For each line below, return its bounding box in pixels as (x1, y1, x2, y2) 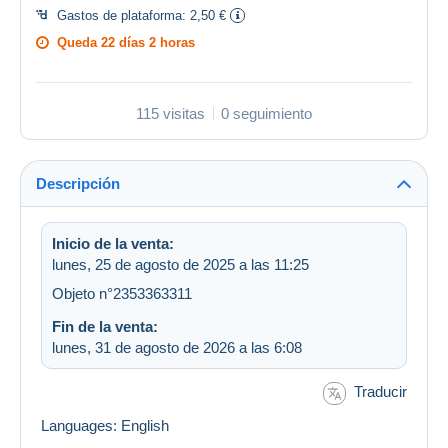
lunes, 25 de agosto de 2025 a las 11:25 (52, 255, 309, 273)
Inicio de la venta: (52, 234, 174, 252)
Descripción (36, 174, 120, 192)
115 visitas (136, 104, 205, 122)
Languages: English (41, 416, 169, 434)
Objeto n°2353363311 (52, 284, 192, 302)
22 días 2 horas (101, 34, 195, 50)
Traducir (354, 382, 407, 400)
